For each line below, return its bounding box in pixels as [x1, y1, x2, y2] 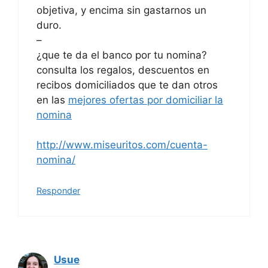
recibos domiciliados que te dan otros [36, 78, 218, 91]
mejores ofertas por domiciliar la [68, 93, 223, 106]
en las [36, 93, 68, 106]
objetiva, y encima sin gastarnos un [36, 4, 206, 16]
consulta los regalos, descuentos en [36, 63, 209, 76]
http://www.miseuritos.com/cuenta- [36, 139, 208, 151]
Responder [36, 185, 80, 196]
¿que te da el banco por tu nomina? [36, 48, 207, 61]
